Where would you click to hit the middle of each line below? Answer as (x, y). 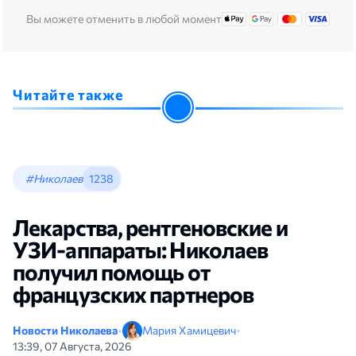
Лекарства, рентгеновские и (150, 227)
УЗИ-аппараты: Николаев (141, 249)
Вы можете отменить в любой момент (124, 18)
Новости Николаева (65, 331)
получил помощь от (111, 271)
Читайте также (68, 94)
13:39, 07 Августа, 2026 (72, 346)
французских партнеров (133, 294)
